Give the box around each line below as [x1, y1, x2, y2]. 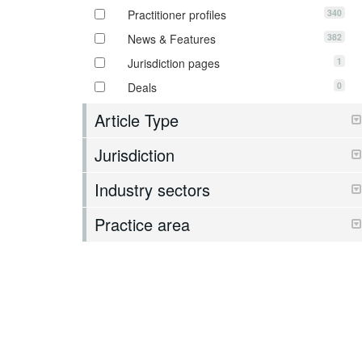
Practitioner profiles [128, 6, 226, 23]
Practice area [95, 213, 190, 237]
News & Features [128, 31, 216, 48]
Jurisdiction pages [128, 55, 220, 72]
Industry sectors [95, 178, 210, 202]
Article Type [95, 108, 179, 133]
